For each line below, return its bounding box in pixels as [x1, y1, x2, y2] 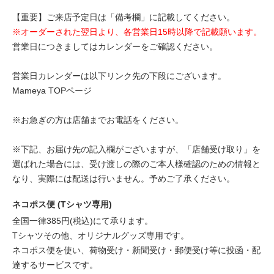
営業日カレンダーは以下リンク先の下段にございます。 [12, 71, 226, 81]
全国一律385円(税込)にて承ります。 [12, 216, 153, 226]
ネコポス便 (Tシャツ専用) [12, 199, 112, 210]
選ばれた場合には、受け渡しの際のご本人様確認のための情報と [12, 159, 261, 169]
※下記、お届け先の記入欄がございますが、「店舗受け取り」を [12, 144, 261, 155]
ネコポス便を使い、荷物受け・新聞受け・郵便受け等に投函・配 [12, 245, 261, 256]
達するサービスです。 [12, 260, 98, 270]
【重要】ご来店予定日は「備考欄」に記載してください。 [12, 12, 235, 23]
